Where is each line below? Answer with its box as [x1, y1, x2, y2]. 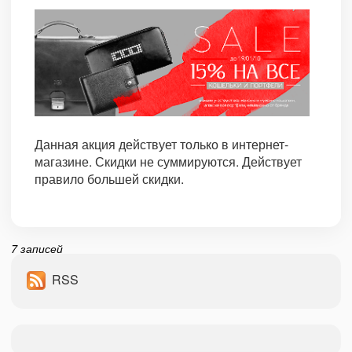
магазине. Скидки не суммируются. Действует [35, 152, 302, 171]
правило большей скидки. [35, 170, 184, 189]
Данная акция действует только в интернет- [35, 135, 288, 154]
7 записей [11, 240, 63, 257]
